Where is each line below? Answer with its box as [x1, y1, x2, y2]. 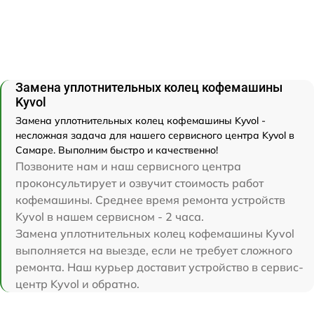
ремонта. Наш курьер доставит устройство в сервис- [15, 259, 303, 274]
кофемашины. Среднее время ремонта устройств [15, 192, 285, 207]
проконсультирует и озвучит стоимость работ [15, 175, 264, 190]
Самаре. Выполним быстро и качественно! [15, 143, 218, 156]
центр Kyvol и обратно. [15, 276, 139, 291]
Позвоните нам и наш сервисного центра [15, 158, 241, 173]
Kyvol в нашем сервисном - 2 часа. [15, 209, 204, 224]
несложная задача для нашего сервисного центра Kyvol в [15, 128, 294, 142]
